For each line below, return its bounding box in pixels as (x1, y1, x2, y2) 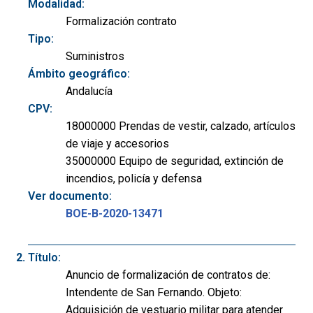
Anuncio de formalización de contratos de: (66, 268, 270, 282)
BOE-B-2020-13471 (66, 207, 163, 221)
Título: (28, 251, 61, 265)
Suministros (66, 50, 124, 64)
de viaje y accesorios (66, 137, 169, 151)
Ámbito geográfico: (28, 67, 130, 81)
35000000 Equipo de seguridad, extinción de (66, 154, 284, 168)
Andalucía (66, 85, 112, 99)
